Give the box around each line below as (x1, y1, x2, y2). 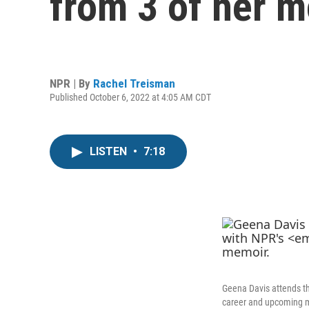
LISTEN (90, 145, 130, 158)
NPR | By (50, 76, 93, 90)
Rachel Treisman (93, 76, 175, 90)
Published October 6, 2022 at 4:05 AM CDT (50, 91, 211, 103)
